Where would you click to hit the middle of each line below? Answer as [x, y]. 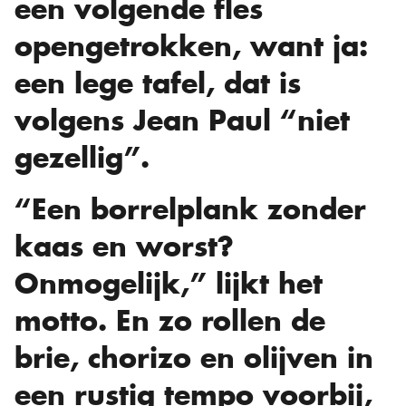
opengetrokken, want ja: [191, 47]
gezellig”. [82, 158]
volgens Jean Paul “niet [182, 121]
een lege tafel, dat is [158, 84]
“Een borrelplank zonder [190, 210]
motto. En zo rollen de [170, 321]
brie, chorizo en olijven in [194, 358]
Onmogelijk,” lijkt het [169, 284]
